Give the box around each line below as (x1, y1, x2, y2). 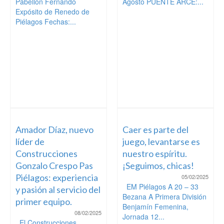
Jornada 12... (122, 211, 164, 222)
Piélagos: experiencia (15, 172, 98, 183)
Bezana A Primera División (122, 191, 206, 202)
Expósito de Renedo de (15, 6, 89, 17)
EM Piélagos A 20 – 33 (122, 181, 198, 192)
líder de (15, 136, 44, 147)
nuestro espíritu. (122, 148, 187, 159)
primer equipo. (15, 196, 72, 207)
